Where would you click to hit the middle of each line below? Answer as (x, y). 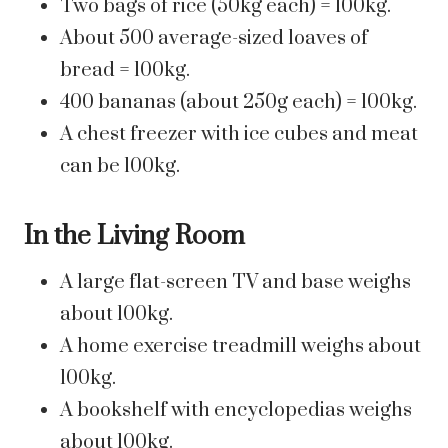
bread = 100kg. (125, 71)
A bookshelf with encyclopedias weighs (236, 411)
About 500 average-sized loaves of (214, 39)
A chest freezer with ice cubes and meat (239, 135)
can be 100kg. (120, 167)
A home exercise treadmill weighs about (240, 347)
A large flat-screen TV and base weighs (235, 283)
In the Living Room (134, 237)
